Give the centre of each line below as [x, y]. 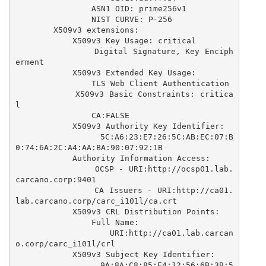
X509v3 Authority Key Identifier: [44, 126]
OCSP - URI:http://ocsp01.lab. [55, 169]
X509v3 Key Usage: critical [44, 40]
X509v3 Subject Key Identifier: [44, 254]
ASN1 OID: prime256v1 [53, 8]
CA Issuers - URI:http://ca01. [55, 190]
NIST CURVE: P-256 [53, 19]
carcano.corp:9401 [56, 179]
